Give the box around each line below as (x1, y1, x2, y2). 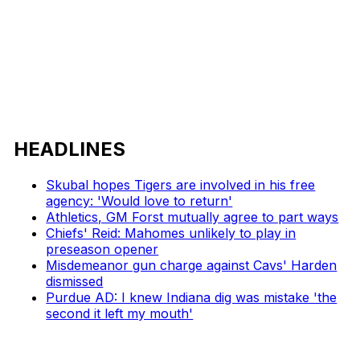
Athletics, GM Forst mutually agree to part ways (46, 208, 339, 225)
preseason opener (46, 240, 159, 257)
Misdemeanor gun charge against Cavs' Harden (46, 256, 337, 273)
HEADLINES (14, 137, 126, 161)
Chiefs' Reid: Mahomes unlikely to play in (46, 224, 297, 241)
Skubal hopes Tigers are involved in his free (46, 176, 316, 193)
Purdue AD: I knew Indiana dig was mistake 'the (46, 288, 337, 305)
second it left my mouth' (46, 305, 194, 321)
